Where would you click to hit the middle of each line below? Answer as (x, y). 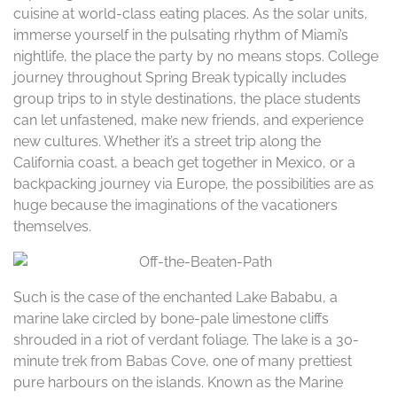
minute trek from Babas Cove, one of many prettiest (183, 361)
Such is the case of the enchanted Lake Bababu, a (175, 297)
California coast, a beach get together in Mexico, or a (184, 163)
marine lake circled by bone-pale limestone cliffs (171, 319)
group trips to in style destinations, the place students (187, 99)
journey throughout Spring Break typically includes (180, 78)
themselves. (52, 226)
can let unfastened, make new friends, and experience (188, 120)
